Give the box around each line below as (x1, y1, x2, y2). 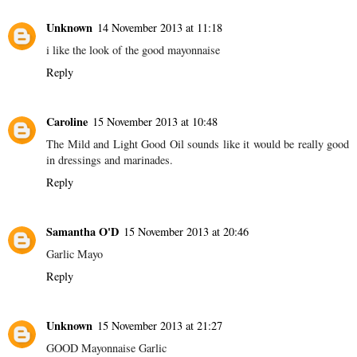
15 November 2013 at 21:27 (97, 318, 222, 334)
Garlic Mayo (46, 246, 103, 262)
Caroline (46, 113, 88, 131)
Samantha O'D (46, 223, 119, 241)
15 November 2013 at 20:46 (124, 224, 249, 240)
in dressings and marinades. (46, 152, 173, 168)
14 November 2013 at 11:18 (97, 20, 222, 36)
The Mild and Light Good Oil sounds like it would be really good (46, 136, 349, 152)
